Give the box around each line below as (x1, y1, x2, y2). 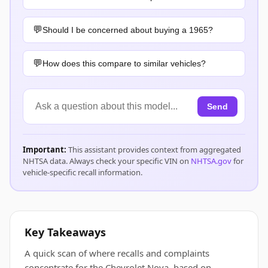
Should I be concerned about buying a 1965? (42, 25, 213, 35)
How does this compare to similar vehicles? (42, 59, 206, 68)
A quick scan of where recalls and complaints (25, 247, 209, 259)
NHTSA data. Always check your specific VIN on (23, 156, 191, 166)
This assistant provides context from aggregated (66, 144, 241, 155)
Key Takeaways (25, 225, 106, 239)
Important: (23, 144, 66, 155)
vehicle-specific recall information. (23, 167, 142, 178)
